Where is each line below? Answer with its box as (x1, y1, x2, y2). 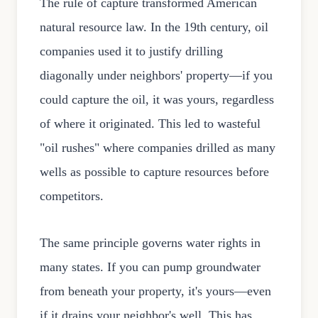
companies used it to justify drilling (40, 44, 223, 59)
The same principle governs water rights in (40, 236, 261, 251)
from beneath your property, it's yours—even (40, 284, 271, 299)
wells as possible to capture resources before (40, 165, 269, 180)
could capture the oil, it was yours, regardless (40, 92, 274, 107)
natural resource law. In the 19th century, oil (40, 20, 268, 35)
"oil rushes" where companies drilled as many (40, 141, 275, 155)
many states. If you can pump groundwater (40, 260, 261, 275)
